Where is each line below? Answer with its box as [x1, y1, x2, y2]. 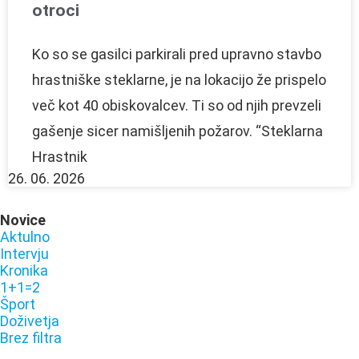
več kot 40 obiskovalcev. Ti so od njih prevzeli [32, 96, 321, 114]
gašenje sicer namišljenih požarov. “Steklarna [32, 122, 323, 139]
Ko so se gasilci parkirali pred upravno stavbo [32, 45, 321, 63]
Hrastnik [32, 147, 87, 165]
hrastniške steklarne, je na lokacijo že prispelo [32, 71, 326, 88]
